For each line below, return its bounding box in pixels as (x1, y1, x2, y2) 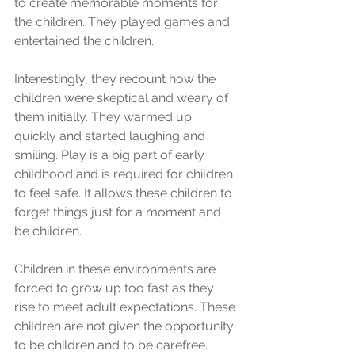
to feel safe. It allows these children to (14, 185, 235, 201)
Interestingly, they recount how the (14, 71, 219, 87)
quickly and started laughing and (14, 128, 208, 144)
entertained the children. (14, 33, 157, 49)
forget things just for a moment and (14, 204, 224, 220)
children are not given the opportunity (14, 319, 237, 334)
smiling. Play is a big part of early (14, 147, 208, 163)
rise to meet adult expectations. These (14, 300, 239, 315)
